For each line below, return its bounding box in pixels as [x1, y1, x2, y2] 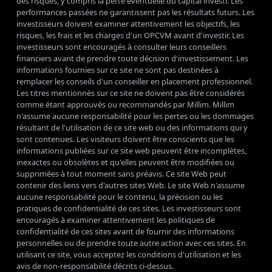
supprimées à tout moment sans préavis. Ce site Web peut [16, 168, 226, 180]
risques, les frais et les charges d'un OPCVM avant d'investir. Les [16, 30, 244, 41]
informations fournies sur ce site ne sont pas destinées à [16, 64, 219, 76]
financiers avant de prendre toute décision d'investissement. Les [16, 53, 248, 64]
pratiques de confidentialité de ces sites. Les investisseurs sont [16, 203, 241, 214]
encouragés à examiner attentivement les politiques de [16, 214, 215, 226]
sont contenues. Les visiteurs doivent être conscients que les [16, 134, 234, 145]
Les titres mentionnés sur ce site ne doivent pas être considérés [16, 87, 245, 99]
